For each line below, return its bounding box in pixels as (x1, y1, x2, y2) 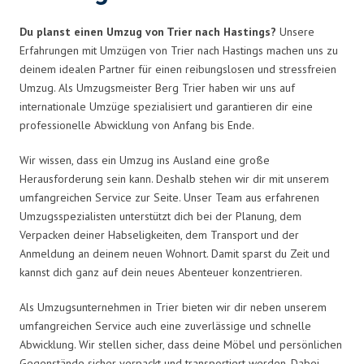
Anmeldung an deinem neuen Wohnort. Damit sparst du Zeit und (19, 245, 330, 261)
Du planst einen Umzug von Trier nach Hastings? (19, 24, 276, 39)
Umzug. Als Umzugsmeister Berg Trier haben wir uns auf (19, 80, 295, 95)
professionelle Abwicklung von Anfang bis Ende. (19, 117, 254, 132)
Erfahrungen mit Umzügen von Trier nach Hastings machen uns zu (19, 42, 338, 58)
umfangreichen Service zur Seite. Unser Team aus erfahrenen (19, 189, 319, 205)
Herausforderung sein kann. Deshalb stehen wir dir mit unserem (19, 171, 329, 186)
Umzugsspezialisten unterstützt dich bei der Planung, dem (19, 208, 301, 223)
